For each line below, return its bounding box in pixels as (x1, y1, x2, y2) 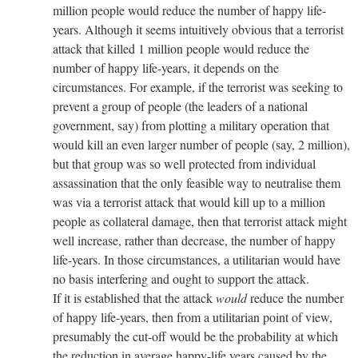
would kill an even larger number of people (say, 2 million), (53, 136, 350, 153)
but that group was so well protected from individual (53, 155, 316, 173)
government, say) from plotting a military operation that (53, 117, 329, 134)
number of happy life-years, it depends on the (53, 59, 279, 77)
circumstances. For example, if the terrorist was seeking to (53, 78, 343, 96)
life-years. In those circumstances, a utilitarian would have (53, 251, 340, 268)
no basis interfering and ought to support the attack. (53, 270, 309, 288)
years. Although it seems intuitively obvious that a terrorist (53, 21, 344, 38)
